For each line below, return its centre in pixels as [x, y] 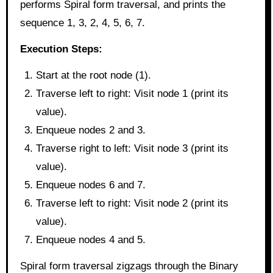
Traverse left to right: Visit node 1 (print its [132, 93]
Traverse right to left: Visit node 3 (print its [132, 148]
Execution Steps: [61, 49]
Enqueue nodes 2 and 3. [90, 130]
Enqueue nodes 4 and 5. [90, 239]
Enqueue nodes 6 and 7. [90, 185]
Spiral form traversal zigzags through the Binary [129, 266]
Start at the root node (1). [93, 75]
